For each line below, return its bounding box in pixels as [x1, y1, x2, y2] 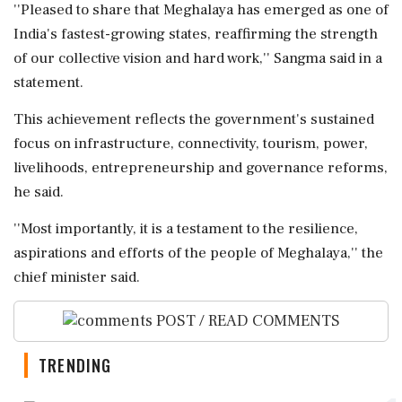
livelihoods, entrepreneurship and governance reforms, [13, 157, 388, 178]
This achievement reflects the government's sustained [13, 109, 374, 129]
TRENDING [39, 354, 112, 378]
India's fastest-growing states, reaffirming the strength [13, 23, 378, 44]
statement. [13, 72, 83, 92]
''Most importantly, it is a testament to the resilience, [13, 218, 358, 239]
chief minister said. [13, 267, 140, 287]
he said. [13, 181, 64, 202]
